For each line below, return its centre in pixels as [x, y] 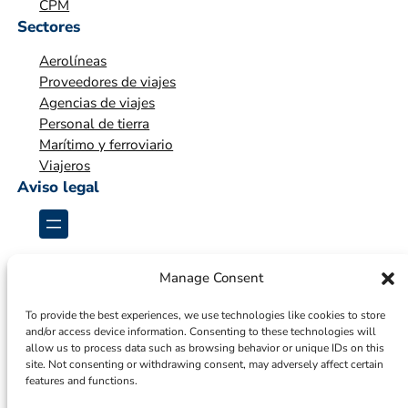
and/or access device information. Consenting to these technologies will [201, 331]
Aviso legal [59, 187]
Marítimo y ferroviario [107, 144]
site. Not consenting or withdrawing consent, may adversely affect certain [204, 364]
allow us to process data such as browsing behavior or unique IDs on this [205, 348]
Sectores [49, 27]
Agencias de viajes [97, 102]
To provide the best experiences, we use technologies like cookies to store [205, 315]
